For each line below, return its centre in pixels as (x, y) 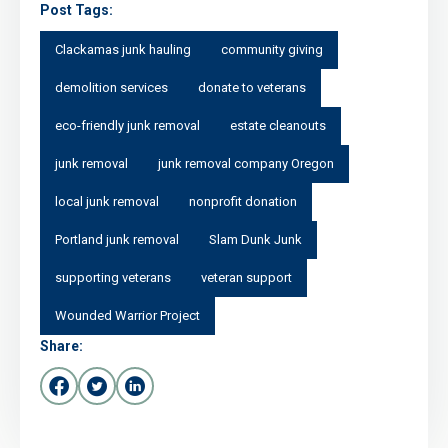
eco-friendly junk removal (127, 125)
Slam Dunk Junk (255, 239)
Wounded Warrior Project (127, 315)
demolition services (111, 87)
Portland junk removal (117, 239)
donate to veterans (252, 87)
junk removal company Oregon (246, 163)
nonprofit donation (243, 201)
